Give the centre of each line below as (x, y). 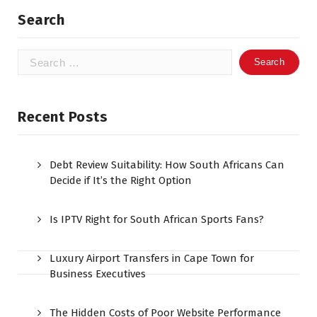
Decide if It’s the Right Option (121, 181)
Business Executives (98, 274)
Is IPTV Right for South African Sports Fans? (157, 220)
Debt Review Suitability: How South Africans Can (167, 165)
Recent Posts (63, 117)
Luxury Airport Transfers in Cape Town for (152, 259)
